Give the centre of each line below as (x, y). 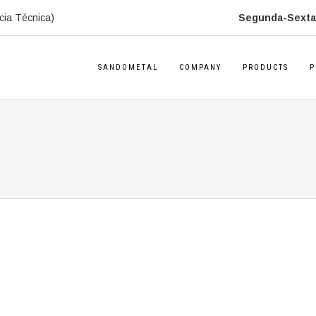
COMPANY (200, 67)
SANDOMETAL (128, 67)
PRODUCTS (266, 67)
